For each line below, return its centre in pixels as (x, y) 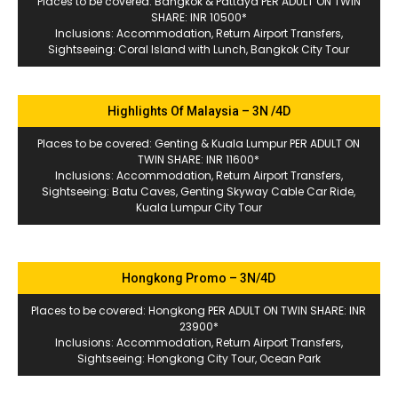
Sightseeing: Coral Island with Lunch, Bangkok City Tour (199, 49)
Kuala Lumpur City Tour (199, 207)
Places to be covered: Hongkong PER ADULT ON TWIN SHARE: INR (199, 310)
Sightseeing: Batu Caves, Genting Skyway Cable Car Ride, (199, 191)
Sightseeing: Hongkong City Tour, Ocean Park (199, 358)
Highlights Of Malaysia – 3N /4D (199, 111)
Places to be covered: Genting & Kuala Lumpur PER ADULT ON (199, 143)
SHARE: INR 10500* (199, 17)
